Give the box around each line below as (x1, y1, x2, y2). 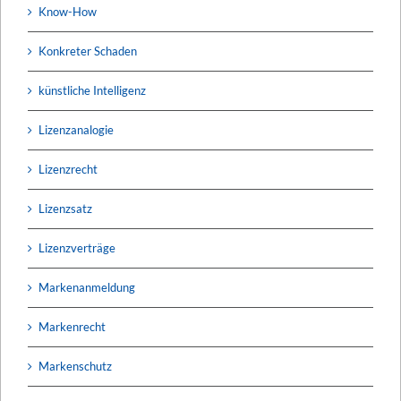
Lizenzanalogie (38, 122, 114, 137)
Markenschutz (38, 358, 112, 373)
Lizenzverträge (38, 240, 115, 255)
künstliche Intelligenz (38, 82, 146, 98)
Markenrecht (38, 319, 106, 334)
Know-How (38, 4, 97, 19)
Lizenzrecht (38, 161, 98, 176)
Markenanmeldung (38, 279, 135, 294)
